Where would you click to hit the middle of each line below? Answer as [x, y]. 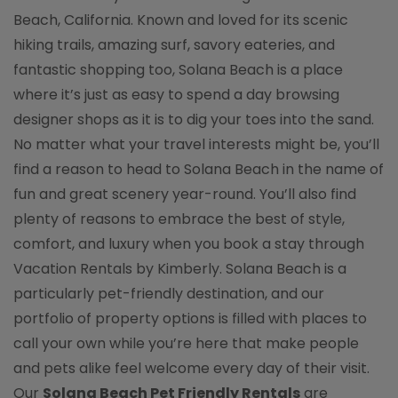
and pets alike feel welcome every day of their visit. [191, 368]
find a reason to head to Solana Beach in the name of [199, 169]
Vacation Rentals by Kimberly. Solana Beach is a [180, 269]
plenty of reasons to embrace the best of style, [179, 219]
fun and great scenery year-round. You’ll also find [185, 194]
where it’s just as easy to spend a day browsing [176, 95]
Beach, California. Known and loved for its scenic [181, 20]
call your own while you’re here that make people [186, 343]
